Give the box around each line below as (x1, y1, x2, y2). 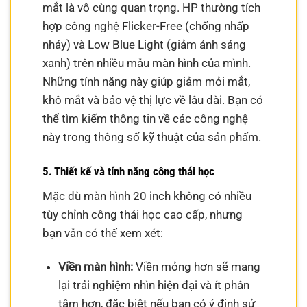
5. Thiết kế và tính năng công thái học (42, 164, 215, 178)
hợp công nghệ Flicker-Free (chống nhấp (42, 19, 250, 34)
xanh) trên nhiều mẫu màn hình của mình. (42, 56, 251, 71)
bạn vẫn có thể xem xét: (42, 225, 164, 240)
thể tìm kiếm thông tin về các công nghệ (42, 112, 249, 126)
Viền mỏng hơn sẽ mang (132, 260, 260, 274)
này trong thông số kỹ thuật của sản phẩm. (42, 130, 262, 145)
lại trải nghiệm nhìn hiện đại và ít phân (58, 278, 249, 293)
